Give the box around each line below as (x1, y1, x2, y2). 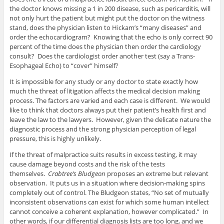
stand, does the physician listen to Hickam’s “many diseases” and (9, 23, 201, 32)
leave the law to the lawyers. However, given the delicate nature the (9, 115, 211, 124)
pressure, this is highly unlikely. (9, 134, 101, 143)
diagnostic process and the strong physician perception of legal (9, 124, 196, 134)
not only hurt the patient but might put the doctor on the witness (9, 13, 204, 23)
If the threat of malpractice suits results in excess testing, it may (9, 150, 197, 159)
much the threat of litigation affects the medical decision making (9, 86, 200, 96)
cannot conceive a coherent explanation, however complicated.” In (9, 207, 208, 216)
